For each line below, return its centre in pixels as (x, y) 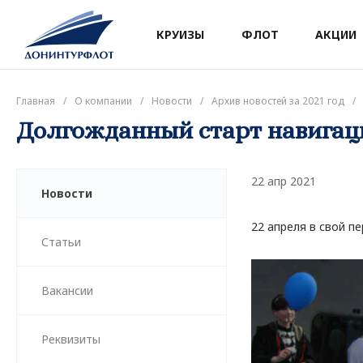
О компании (103, 101)
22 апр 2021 (284, 181)
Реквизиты (71, 339)
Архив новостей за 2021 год (278, 101)
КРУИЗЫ (180, 34)
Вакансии (67, 290)
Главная (36, 101)
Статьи (61, 242)
